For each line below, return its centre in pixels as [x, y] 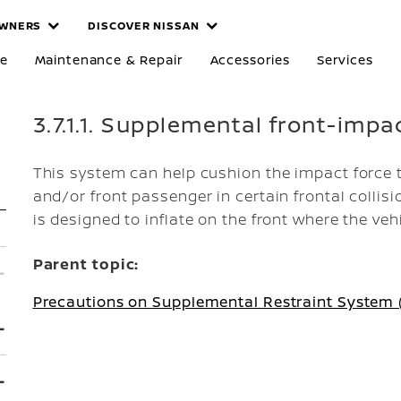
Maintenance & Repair [109, 60]
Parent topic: [86, 264]
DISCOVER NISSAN [144, 26]
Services [345, 60]
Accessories [250, 60]
